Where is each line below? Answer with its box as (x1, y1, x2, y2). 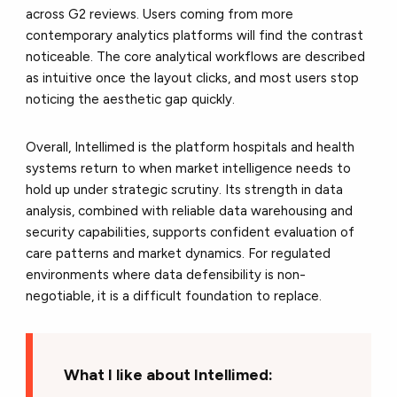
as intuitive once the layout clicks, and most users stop (26, 69, 360, 86)
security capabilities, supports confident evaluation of (26, 223, 355, 240)
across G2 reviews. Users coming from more (26, 5, 294, 22)
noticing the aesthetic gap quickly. (26, 90, 236, 107)
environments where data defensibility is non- (26, 266, 307, 283)
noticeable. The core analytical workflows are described (26, 48, 366, 65)
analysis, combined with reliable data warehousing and (26, 202, 354, 219)
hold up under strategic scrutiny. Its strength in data (26, 181, 344, 198)
